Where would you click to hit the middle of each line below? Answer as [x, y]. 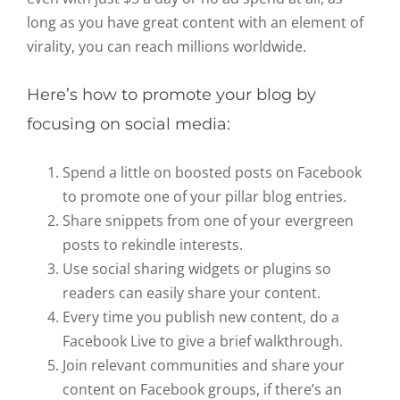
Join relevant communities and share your [204, 366]
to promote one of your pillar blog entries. [204, 197]
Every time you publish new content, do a [201, 317]
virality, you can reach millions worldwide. [167, 47]
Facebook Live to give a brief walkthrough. [203, 342]
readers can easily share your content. [192, 293]
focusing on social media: [129, 125]
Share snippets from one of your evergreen [208, 221]
